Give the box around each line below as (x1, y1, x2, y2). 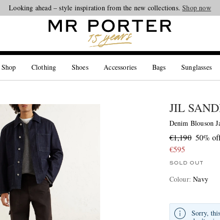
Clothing (31, 62, 56, 72)
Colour (169, 174, 189, 184)
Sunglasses (181, 62, 212, 72)
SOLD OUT (169, 161, 203, 165)
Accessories (104, 62, 137, 72)
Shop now (182, 3, 211, 12)
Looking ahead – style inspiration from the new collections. (9, 3, 183, 12)
